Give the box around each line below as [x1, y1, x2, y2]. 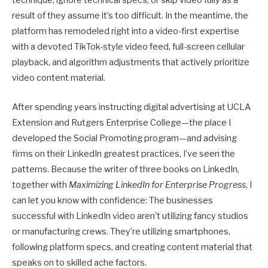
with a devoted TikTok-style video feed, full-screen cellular [12, 41, 245, 53]
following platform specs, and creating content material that [12, 241, 252, 252]
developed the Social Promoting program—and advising [12, 132, 237, 144]
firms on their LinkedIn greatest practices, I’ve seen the [12, 148, 235, 159]
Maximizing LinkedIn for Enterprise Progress [69, 179, 246, 190]
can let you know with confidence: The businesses [12, 194, 213, 206]
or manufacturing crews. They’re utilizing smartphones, [12, 226, 230, 237]
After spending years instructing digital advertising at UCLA [12, 101, 251, 112]
